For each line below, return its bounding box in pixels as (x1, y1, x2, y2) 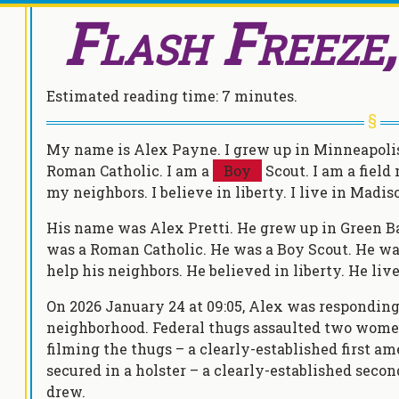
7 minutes (222, 86, 294, 105)
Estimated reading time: (46, 86, 222, 105)
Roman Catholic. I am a (46, 161, 213, 180)
